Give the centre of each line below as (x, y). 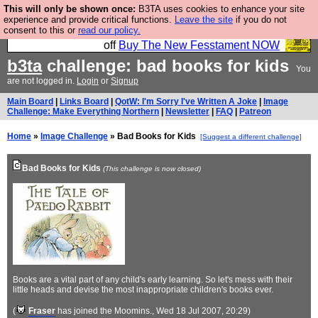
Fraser (42, 311)
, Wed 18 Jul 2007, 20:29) (201, 311)
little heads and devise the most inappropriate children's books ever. (143, 290)
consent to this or (41, 30)
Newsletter (187, 111)
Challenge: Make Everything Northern (83, 111)
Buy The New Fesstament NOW (199, 45)
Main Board (30, 102)
